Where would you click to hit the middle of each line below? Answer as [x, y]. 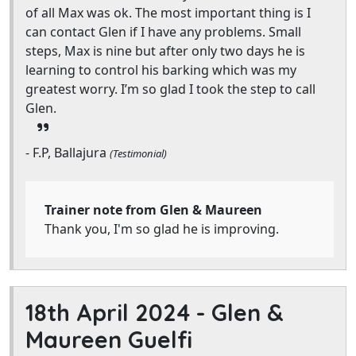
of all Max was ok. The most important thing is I [168, 13]
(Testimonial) [138, 153]
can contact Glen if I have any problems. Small [163, 32]
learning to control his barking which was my [161, 70]
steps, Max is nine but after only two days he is [165, 51]
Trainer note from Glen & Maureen [153, 210]
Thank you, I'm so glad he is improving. [162, 229]
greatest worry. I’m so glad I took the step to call [170, 89]
